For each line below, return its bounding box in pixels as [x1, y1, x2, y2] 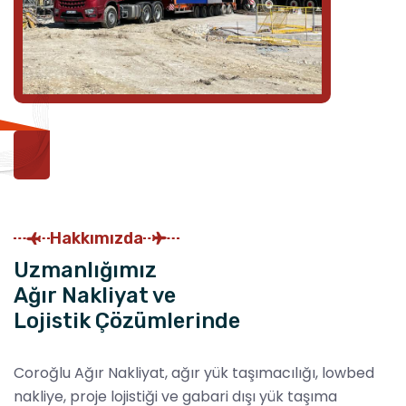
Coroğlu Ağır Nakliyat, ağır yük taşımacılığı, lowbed [14, 362, 374, 383]
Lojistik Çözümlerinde [14, 307, 240, 333]
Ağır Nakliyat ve [14, 282, 176, 308]
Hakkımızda [50, 227, 143, 248]
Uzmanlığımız [14, 256, 157, 283]
